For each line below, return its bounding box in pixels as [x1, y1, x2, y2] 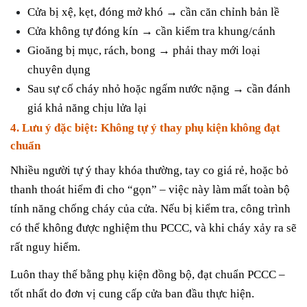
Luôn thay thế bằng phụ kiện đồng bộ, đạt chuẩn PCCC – [10, 267, 285, 281]
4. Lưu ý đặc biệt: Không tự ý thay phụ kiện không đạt [10, 121, 280, 135]
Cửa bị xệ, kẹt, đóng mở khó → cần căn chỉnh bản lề [27, 5, 280, 19]
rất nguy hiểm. [10, 241, 80, 254]
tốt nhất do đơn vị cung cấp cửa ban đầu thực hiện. [10, 286, 254, 300]
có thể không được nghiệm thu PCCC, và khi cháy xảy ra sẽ [10, 221, 297, 235]
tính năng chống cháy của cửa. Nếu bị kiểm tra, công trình [10, 202, 291, 216]
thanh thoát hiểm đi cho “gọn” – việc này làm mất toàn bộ [10, 183, 290, 197]
